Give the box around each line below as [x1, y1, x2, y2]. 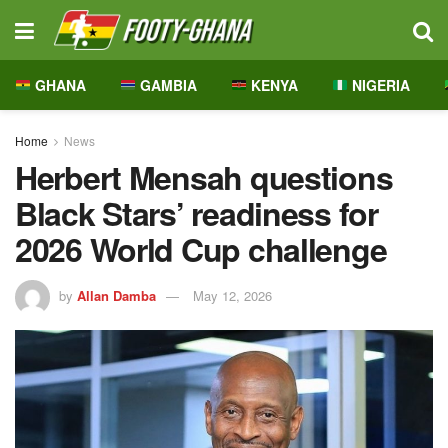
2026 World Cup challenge [15, 226, 387, 272]
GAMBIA [135, 75, 197, 95]
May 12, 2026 [193, 285, 272, 305]
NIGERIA [347, 75, 410, 95]
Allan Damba [77, 285, 156, 305]
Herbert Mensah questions [15, 154, 393, 200]
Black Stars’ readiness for [15, 190, 378, 236]
